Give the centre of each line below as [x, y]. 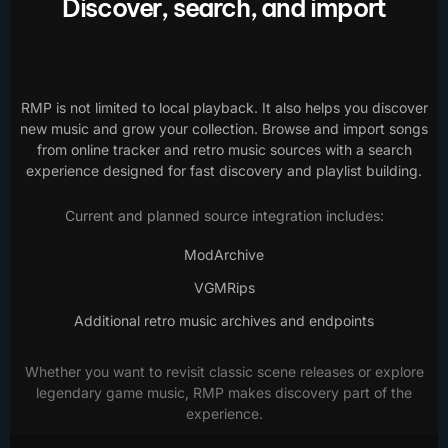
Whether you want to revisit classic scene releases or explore [224, 372]
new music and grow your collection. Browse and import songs [224, 129]
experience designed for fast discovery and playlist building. [224, 171]
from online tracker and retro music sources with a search [224, 150]
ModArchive [224, 255]
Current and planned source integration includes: [224, 216]
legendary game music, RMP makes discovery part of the [224, 393]
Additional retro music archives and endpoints [224, 321]
